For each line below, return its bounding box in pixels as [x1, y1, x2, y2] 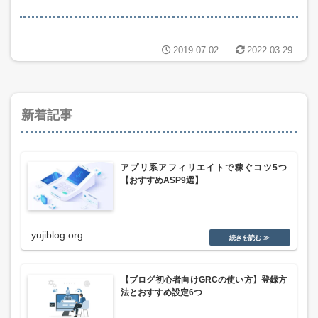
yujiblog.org [31, 229, 83, 241]
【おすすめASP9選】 [120, 175, 203, 185]
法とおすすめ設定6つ [120, 287, 202, 298]
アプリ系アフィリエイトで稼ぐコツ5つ [120, 162, 287, 172]
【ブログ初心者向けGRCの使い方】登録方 [120, 275, 287, 285]
